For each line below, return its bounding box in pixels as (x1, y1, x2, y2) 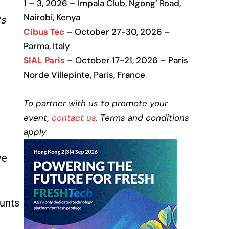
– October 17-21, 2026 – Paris (65, 55, 188, 66)
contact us (52, 112, 96, 123)
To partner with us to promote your (24, 98, 168, 109)
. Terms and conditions (96, 112, 189, 123)
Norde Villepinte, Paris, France (24, 69, 145, 80)
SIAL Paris (24, 55, 65, 66)
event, (24, 112, 52, 123)
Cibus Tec (24, 26, 64, 37)
